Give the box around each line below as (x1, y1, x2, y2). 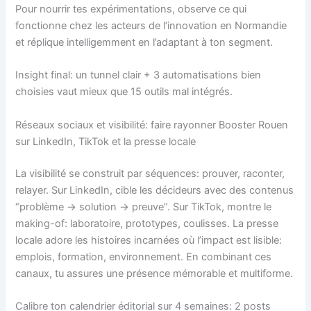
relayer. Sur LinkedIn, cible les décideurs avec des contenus (15, 183, 294, 196)
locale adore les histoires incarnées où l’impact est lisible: (15, 233, 283, 246)
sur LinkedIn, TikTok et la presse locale (15, 135, 196, 148)
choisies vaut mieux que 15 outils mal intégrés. (15, 85, 233, 99)
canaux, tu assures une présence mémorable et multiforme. (15, 267, 294, 280)
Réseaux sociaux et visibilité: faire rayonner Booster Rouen (15, 118, 289, 131)
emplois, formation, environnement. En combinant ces (15, 250, 272, 263)
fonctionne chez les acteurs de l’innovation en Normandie (15, 19, 287, 32)
